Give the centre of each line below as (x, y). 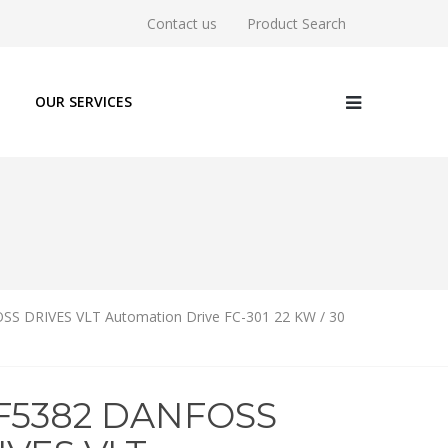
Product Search (296, 23)
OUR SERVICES (83, 101)
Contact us (182, 23)
